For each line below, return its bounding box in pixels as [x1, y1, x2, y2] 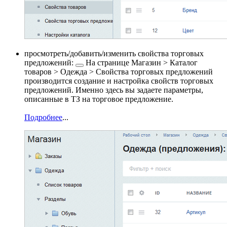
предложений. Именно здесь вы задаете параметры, [24, 86, 203, 95]
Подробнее [24, 113, 62, 122]
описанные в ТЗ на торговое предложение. [24, 95, 173, 104]
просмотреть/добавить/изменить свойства [24, 49, 171, 58]
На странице [84, 58, 131, 67]
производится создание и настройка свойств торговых [24, 77, 213, 86]
